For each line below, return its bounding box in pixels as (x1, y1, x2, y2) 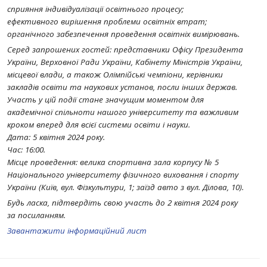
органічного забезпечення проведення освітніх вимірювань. (7, 29, 240, 39)
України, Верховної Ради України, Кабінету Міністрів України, (7, 57, 243, 67)
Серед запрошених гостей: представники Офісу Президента (7, 44, 243, 55)
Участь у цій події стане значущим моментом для (7, 94, 204, 105)
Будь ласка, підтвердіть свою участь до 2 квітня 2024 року (7, 197, 238, 208)
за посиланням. (7, 210, 68, 221)
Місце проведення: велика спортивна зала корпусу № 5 (7, 157, 219, 167)
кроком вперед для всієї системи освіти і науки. (7, 119, 190, 130)
